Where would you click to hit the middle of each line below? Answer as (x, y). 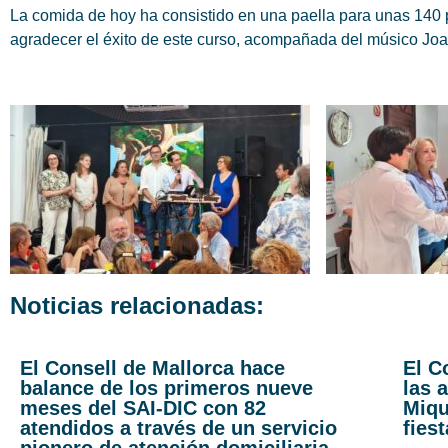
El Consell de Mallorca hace (152, 368)
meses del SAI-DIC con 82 (143, 408)
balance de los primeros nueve (166, 388)
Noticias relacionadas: (137, 306)
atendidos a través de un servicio (178, 428)
